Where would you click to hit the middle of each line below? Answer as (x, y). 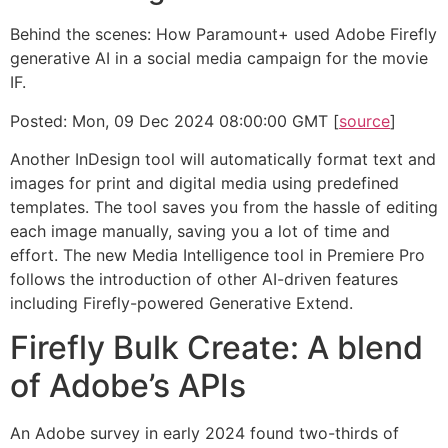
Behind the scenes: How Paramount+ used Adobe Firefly (223, 34)
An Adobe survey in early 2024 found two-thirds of (204, 433)
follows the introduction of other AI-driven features (204, 279)
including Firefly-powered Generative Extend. (181, 303)
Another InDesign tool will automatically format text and (223, 159)
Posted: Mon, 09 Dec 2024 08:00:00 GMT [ (174, 120)
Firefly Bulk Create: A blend (216, 348)
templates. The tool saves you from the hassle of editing (224, 207)
